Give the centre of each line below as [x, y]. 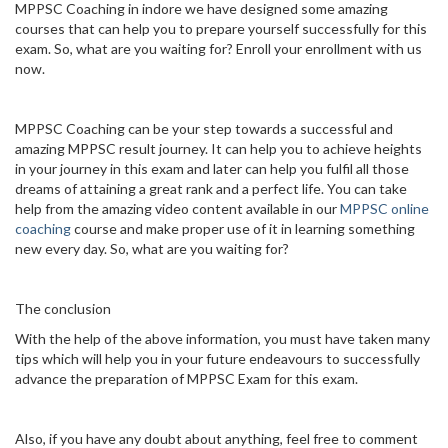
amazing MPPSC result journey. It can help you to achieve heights [218, 148]
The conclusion [63, 308]
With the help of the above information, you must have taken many [222, 338]
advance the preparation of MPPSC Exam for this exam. [186, 378]
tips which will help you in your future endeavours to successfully [217, 358]
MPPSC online [384, 208]
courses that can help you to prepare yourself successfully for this [221, 28]
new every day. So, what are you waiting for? [152, 248]
